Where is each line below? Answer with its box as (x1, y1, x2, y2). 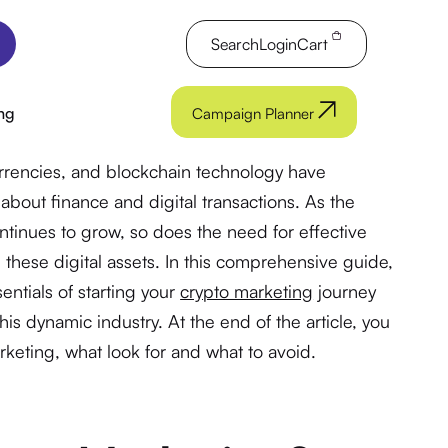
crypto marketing (180, 280, 314, 302)
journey (313, 280, 377, 302)
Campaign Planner (192, 104, 319, 123)
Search (211, 34, 260, 54)
